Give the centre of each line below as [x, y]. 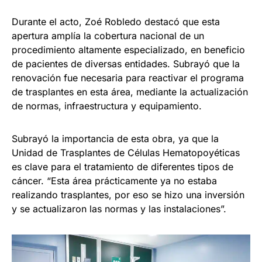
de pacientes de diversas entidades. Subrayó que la [126, 64]
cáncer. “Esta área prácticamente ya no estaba [114, 181]
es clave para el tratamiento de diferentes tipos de [123, 167]
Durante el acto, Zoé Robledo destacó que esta [116, 22]
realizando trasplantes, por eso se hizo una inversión [128, 195]
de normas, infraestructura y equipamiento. [107, 106]
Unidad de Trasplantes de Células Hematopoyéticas [126, 153]
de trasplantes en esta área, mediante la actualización [130, 92]
